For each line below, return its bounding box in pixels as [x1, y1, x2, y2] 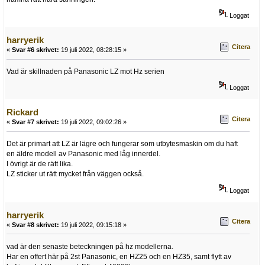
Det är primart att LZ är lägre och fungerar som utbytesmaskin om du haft [7, 140, 238, 148]
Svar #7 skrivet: [12, 118, 59, 126]
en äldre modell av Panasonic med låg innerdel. [7, 150, 160, 159]
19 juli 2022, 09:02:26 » [59, 118, 127, 126]
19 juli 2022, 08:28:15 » [59, 46, 127, 54]
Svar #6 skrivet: [12, 46, 59, 54]
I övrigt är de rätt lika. [7, 160, 73, 169]
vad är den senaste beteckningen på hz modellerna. [7, 242, 173, 251]
